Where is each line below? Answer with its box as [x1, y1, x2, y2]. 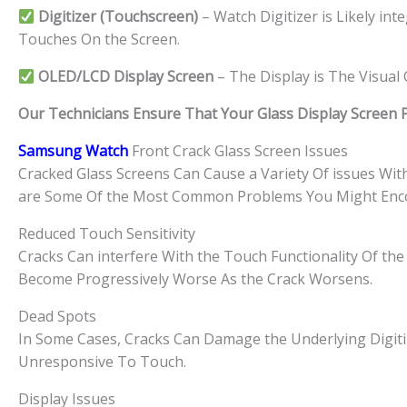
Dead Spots [18, 306, 96, 327]
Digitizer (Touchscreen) [38, 6, 199, 27]
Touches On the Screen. [18, 29, 180, 50]
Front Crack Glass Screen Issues [132, 141, 348, 162]
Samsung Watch [18, 141, 132, 162]
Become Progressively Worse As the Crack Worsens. [18, 269, 372, 290]
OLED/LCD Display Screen [38, 66, 214, 87]
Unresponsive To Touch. [18, 352, 186, 372]
